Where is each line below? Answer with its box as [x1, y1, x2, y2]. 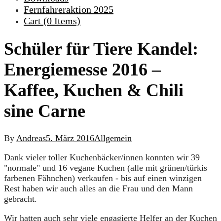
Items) [52, 15, 80, 26]
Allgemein [94, 133, 132, 144]
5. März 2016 [46, 133, 94, 144]
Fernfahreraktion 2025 [24, 4, 113, 15]
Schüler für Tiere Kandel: [4, 39, 198, 59]
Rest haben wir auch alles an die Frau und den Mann [4, 184, 193, 194]
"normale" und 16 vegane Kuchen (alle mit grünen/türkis [4, 163, 207, 173]
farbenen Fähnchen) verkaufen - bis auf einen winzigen [4, 173, 202, 184]
